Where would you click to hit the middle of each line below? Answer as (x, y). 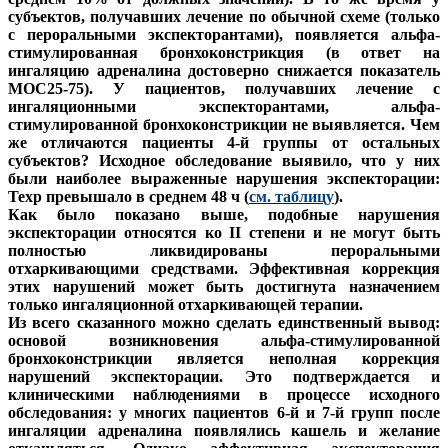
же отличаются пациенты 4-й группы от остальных (224, 143)
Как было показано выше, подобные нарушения (224, 215)
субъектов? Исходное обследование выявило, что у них (224, 161)
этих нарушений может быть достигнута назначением (224, 287)
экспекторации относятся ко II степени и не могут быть (224, 233)
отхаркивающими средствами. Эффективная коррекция (224, 269)
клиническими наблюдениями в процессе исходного (224, 395)
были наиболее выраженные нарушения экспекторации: (224, 179)
